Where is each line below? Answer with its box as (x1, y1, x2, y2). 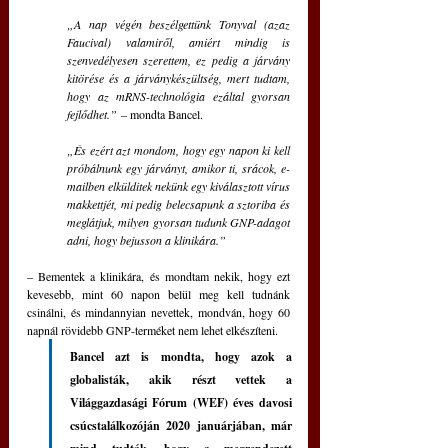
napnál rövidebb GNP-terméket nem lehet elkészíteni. (27, 321, 278, 338)
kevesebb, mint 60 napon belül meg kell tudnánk (27, 285, 290, 302)
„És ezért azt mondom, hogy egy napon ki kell (67, 141, 290, 158)
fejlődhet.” (67, 105, 117, 122)
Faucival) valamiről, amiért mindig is (67, 33, 290, 50)
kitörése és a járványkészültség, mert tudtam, (67, 69, 290, 86)
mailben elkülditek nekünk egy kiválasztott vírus (67, 177, 290, 194)
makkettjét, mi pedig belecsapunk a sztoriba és (67, 195, 290, 212)
